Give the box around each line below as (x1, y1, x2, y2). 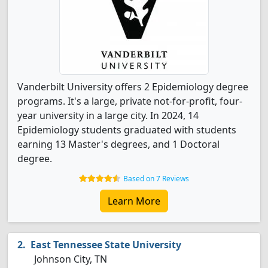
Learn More (108, 194, 160, 208)
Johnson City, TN (32, 252, 107, 266)
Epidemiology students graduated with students (17, 123, 236, 136)
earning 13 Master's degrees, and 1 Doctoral (17, 138, 220, 151)
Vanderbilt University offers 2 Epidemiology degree (17, 80, 248, 93)
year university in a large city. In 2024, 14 (17, 109, 199, 122)
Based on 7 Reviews (123, 173, 189, 184)
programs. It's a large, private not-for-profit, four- (17, 95, 242, 108)
